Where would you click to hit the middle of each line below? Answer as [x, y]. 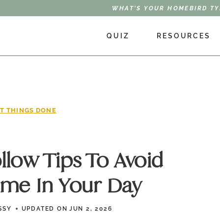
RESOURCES [184, 36]
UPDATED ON [44, 209]
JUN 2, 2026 [91, 209]
